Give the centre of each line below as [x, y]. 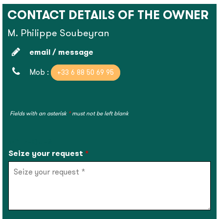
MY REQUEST [33, 142]
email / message [61, 52]
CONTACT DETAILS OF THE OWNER [108, 15]
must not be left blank [99, 114]
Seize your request [47, 153]
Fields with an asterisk [39, 114]
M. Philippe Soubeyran [58, 33]
